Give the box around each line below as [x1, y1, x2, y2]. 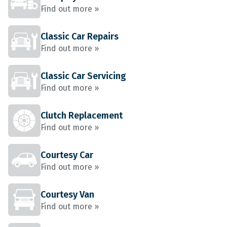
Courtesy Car [41, 149, 93, 161]
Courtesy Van [41, 189, 94, 200]
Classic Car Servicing [41, 70, 126, 82]
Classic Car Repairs [41, 31, 119, 42]
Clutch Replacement [41, 110, 123, 121]
